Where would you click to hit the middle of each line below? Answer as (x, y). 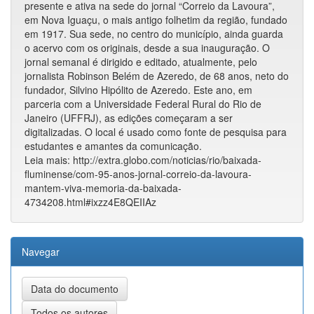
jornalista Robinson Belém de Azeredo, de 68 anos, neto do (157, 75)
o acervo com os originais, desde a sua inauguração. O (147, 47)
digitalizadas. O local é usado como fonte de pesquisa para (156, 131)
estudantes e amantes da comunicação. (113, 145)
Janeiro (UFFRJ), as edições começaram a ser (129, 117)
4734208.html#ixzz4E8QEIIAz (90, 202)
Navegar (41, 251)
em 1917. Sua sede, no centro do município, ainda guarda (154, 33)
